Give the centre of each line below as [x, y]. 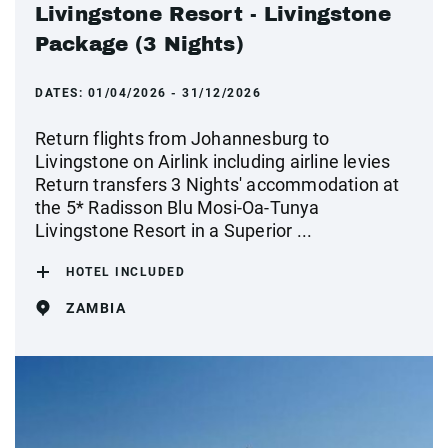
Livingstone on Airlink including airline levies [213, 161]
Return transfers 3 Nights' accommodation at [217, 184]
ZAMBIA [96, 307]
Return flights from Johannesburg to [182, 138]
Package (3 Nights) [139, 43]
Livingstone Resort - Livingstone [213, 13]
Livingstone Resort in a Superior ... [174, 230]
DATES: [61, 92]
